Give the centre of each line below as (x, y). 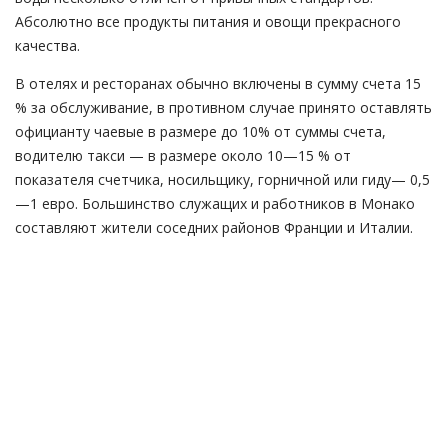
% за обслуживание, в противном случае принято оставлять (223, 107)
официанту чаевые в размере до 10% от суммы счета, (200, 131)
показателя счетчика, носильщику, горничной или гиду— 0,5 (222, 179)
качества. (47, 45)
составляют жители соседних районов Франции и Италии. (214, 227)
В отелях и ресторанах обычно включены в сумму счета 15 (218, 83)
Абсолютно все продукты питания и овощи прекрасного (208, 21)
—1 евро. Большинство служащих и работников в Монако (215, 203)
